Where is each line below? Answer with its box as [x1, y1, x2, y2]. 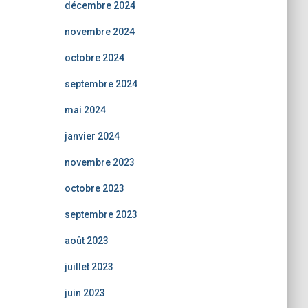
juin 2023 [64, 287, 105, 298]
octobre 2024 [64, 52, 124, 63]
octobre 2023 [64, 183, 124, 194]
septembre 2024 [64, 78, 137, 89]
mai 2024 [64, 104, 106, 115]
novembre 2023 [64, 157, 135, 168]
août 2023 [64, 235, 109, 246]
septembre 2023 [64, 209, 137, 220]
